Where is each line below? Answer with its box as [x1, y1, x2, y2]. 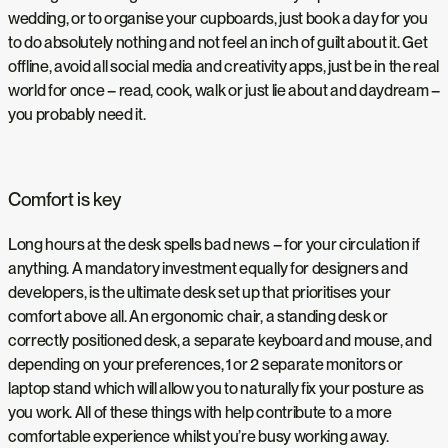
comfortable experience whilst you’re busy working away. [8, 426, 389, 446]
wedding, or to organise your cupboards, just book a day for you [8, 9, 428, 29]
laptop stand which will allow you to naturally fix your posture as [8, 378, 424, 398]
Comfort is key [8, 188, 121, 212]
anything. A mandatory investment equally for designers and [8, 258, 408, 278]
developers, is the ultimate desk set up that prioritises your [8, 282, 391, 302]
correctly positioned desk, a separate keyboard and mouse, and [8, 330, 432, 350]
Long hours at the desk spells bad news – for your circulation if [8, 234, 420, 254]
